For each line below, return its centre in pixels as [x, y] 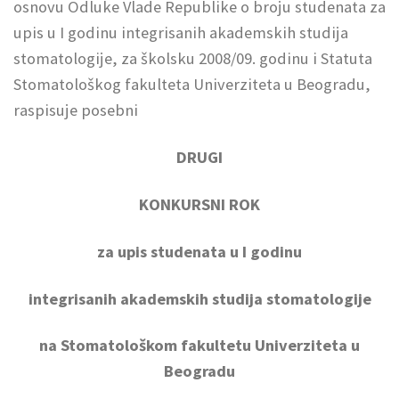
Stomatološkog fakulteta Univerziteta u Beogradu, [192, 84]
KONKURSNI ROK [199, 204]
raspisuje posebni [76, 110]
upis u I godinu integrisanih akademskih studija [181, 32]
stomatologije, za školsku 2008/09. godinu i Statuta [193, 58]
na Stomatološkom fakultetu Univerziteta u [199, 346]
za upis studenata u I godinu [199, 251]
